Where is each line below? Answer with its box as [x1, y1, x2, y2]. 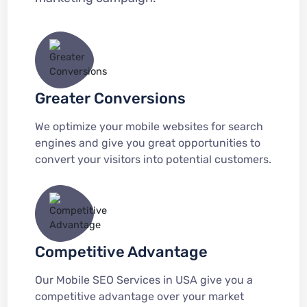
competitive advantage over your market [34, 290, 244, 303]
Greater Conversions [34, 89, 186, 108]
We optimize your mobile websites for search [34, 120, 263, 133]
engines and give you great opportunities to [34, 136, 260, 149]
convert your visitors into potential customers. [34, 153, 271, 166]
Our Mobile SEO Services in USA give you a [34, 273, 253, 286]
